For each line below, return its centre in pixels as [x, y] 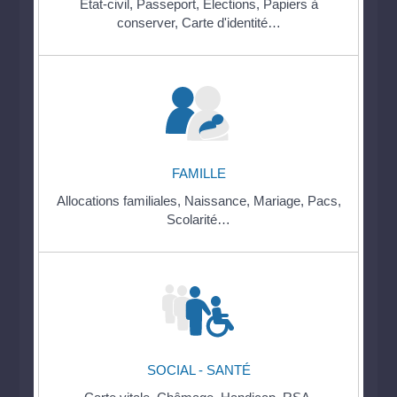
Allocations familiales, [120, 200]
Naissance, [218, 200]
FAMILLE [198, 173]
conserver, [149, 22]
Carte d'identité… [231, 22]
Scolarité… [198, 219]
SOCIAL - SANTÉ [198, 370]
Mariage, [280, 200]
